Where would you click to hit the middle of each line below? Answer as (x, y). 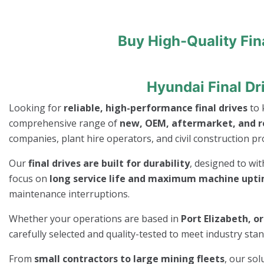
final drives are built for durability (109, 163)
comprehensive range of (64, 123)
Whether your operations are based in (95, 219)
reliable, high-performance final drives (156, 108)
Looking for (36, 108)
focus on (29, 179)
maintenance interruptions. (69, 194)
